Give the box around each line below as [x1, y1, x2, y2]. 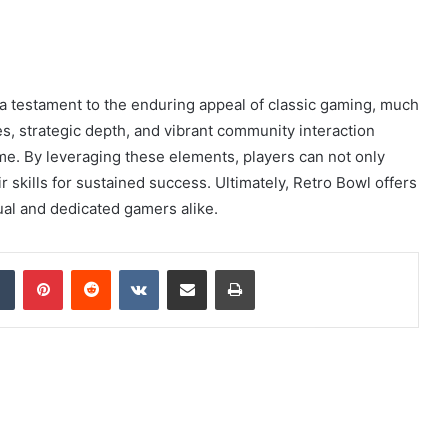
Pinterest [62, 260, 119, 277]
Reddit [110, 260, 150, 277]
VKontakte [158, 260, 222, 277]
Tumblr [14, 260, 56, 277]
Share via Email [206, 260, 238, 277]
